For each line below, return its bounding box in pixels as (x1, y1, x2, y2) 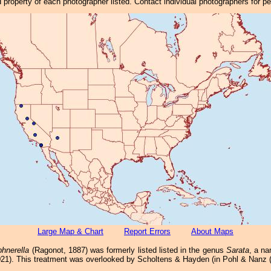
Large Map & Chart (38, 227, 103, 236)
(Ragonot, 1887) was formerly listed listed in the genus (29, 246, 226, 255)
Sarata (226, 246, 249, 255)
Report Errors (124, 227, 171, 236)
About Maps (191, 227, 233, 236)
